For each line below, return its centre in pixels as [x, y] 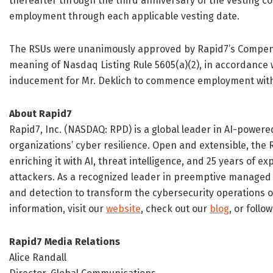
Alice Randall [38, 258]
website [123, 209]
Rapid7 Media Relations [65, 242]
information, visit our [58, 209]
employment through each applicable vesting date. [124, 16]
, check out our [175, 209]
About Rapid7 [41, 114]
